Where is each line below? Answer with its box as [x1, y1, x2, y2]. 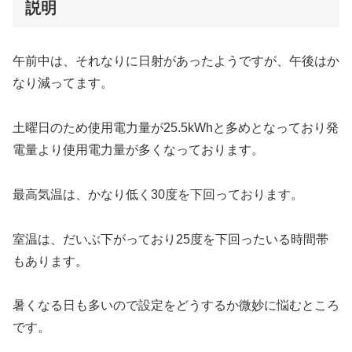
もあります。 [13, 254, 88, 268]
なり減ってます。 [13, 76, 113, 90]
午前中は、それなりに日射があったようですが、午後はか [13, 54, 339, 68]
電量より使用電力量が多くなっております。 [13, 142, 264, 156]
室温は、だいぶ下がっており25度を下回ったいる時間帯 [13, 232, 328, 246]
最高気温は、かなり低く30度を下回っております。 [13, 187, 303, 201]
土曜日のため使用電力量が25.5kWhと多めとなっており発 [13, 120, 339, 134]
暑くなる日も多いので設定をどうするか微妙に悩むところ [13, 299, 339, 313]
